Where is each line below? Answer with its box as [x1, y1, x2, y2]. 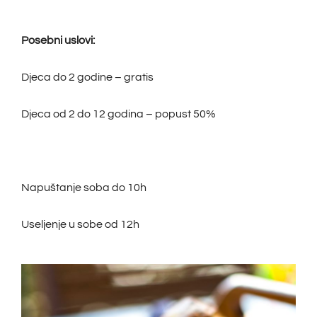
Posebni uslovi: [21, 35, 95, 47]
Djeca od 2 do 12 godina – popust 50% [21, 108, 216, 120]
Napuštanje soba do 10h [21, 182, 146, 194]
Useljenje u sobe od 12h [21, 219, 139, 231]
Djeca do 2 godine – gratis [21, 71, 154, 83]
